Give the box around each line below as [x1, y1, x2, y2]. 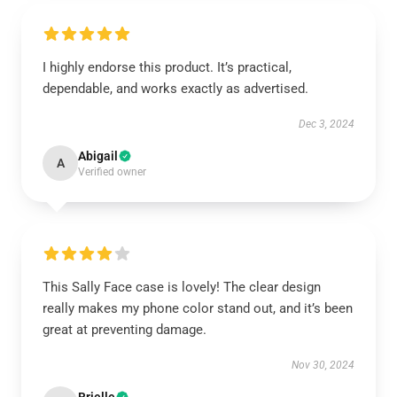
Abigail [78, 149, 118, 163]
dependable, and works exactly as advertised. [43, 81, 308, 97]
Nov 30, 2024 [292, 359, 354, 371]
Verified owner [78, 166, 146, 178]
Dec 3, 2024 [299, 118, 354, 130]
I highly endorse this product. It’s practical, [43, 59, 292, 75]
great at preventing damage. [43, 322, 206, 338]
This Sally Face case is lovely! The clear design [43, 279, 321, 295]
